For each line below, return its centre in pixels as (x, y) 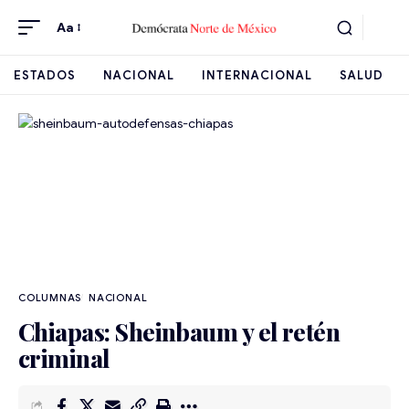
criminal (64, 358)
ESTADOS (45, 75)
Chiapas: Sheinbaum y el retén (179, 331)
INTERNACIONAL (257, 75)
